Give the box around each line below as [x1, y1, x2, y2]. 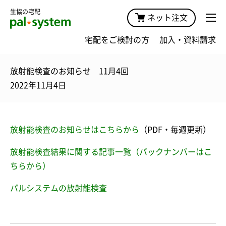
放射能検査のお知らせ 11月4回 [10, 67, 129, 75]
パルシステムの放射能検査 [10, 184, 107, 192]
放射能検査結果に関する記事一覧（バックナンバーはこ [10, 147, 212, 156]
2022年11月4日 [10, 81, 66, 89]
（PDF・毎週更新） [139, 125, 211, 134]
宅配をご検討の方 [85, 35, 149, 44]
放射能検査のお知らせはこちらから [10, 125, 139, 134]
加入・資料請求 [159, 35, 216, 44]
